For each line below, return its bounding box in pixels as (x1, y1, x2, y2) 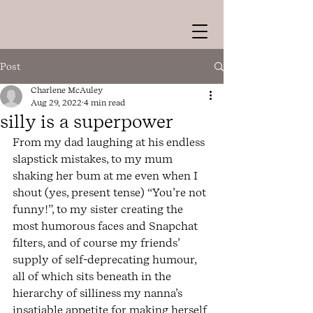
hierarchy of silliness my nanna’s (13, 286, 185, 300)
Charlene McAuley (31, 85, 103, 95)
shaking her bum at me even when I (13, 169, 201, 182)
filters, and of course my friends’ (13, 236, 183, 249)
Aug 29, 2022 (31, 98, 82, 108)
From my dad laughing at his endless (13, 136, 208, 149)
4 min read (84, 98, 125, 108)
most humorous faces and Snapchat (13, 219, 201, 233)
